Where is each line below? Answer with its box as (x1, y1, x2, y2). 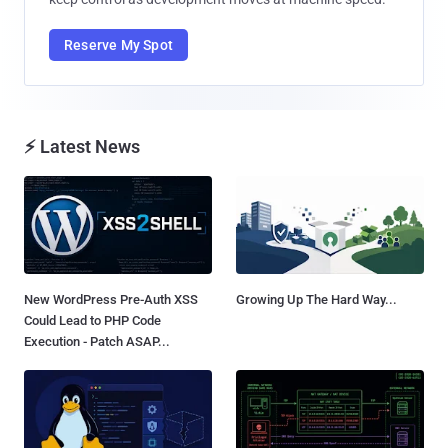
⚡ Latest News (24, 135, 140, 157)
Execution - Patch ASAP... (24, 334, 170, 350)
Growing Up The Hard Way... (236, 292, 397, 308)
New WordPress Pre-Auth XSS (24, 292, 198, 308)
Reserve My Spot (64, 36, 173, 53)
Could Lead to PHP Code (24, 313, 161, 329)
